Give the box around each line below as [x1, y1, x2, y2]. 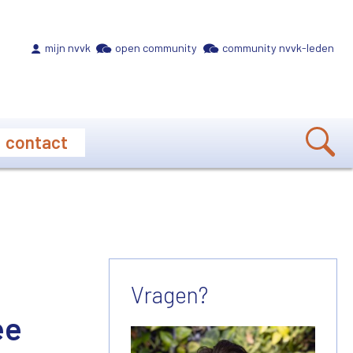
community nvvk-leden [222, 40, 335, 54]
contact [5, 130, 68, 153]
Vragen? [131, 280, 208, 308]
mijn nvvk [44, 40, 91, 54]
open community [115, 40, 198, 54]
